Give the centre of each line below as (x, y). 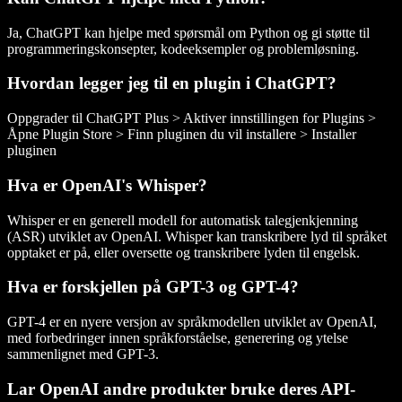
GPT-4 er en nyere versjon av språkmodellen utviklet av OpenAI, (192, 322)
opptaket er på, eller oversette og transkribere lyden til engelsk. (184, 252)
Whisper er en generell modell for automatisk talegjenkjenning (183, 220)
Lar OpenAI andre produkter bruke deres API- (181, 389)
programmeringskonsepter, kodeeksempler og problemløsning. (183, 48)
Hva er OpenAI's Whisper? (107, 185)
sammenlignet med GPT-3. (83, 354)
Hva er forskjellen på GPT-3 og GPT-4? (153, 287)
